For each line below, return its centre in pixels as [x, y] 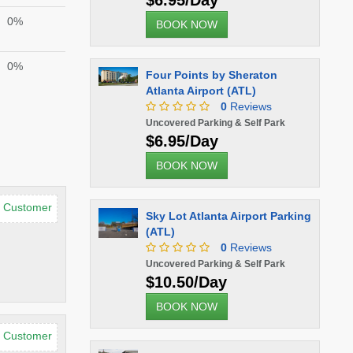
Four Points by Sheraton [211, 75]
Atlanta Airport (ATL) [201, 91]
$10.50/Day [186, 282]
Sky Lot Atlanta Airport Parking [228, 216]
